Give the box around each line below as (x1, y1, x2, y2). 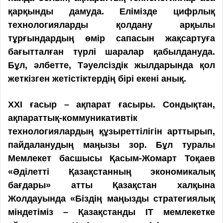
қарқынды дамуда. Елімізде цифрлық (8, 6, 215, 16)
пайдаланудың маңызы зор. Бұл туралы (8, 139, 215, 150)
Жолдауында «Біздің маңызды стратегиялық (8, 193, 215, 204)
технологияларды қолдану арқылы (8, 19, 215, 30)
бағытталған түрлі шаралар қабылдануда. (8, 46, 215, 57)
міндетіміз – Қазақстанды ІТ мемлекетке (8, 207, 215, 217)
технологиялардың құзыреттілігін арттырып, (8, 126, 215, 136)
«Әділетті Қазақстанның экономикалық (8, 166, 215, 177)
